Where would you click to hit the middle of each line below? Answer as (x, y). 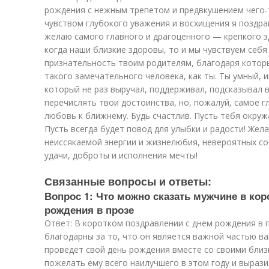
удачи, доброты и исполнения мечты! (121, 155)
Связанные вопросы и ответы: (128, 181)
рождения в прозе (89, 210)
